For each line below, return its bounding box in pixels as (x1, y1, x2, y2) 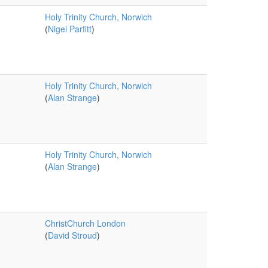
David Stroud (47, 229, 97, 241)
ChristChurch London (44, 217, 126, 229)
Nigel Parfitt (47, 23, 92, 35)
